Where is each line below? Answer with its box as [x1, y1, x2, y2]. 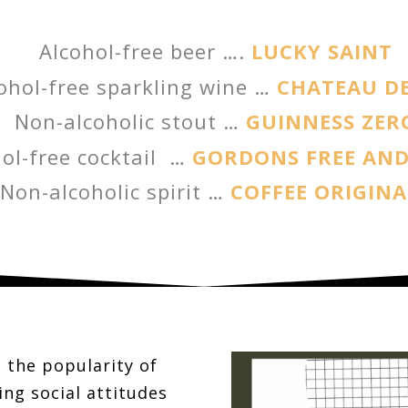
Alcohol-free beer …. [38, 37, 251, 66]
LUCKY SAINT [250, 37, 393, 66]
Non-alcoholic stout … [14, 107, 240, 136]
